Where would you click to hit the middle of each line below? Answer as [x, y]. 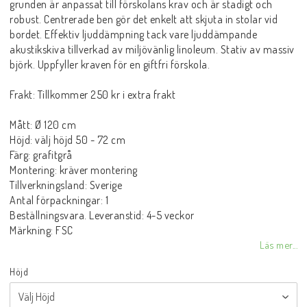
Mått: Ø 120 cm [43, 125]
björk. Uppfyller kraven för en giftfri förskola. [110, 65]
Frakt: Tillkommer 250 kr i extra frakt [93, 95]
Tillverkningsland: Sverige [66, 185]
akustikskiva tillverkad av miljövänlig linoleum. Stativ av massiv [152, 50]
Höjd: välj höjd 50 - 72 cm [67, 140]
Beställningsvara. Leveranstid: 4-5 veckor [102, 216]
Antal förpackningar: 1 [59, 200]
